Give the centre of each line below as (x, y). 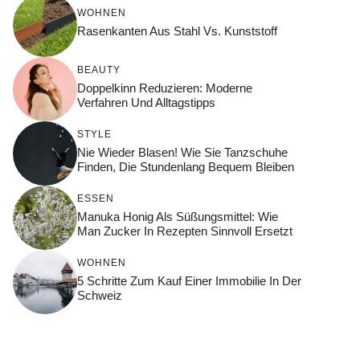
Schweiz (100, 295)
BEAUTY (99, 70)
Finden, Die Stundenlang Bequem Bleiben (186, 166)
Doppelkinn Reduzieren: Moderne (165, 88)
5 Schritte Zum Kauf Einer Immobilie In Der (189, 280)
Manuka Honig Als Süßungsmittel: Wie (178, 216)
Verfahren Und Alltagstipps (146, 102)
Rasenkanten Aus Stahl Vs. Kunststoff (177, 31)
